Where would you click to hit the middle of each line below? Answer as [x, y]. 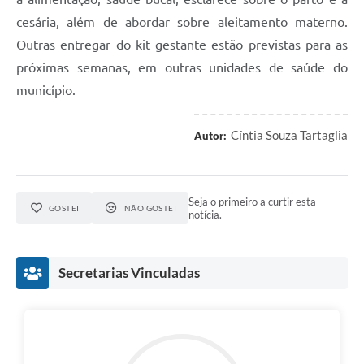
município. [46, 91]
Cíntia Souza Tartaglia [289, 135]
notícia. [206, 215]
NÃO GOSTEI [150, 208]
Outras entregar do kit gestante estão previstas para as [182, 45]
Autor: [210, 136]
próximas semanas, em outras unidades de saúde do [182, 68]
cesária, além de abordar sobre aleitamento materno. [182, 22]
